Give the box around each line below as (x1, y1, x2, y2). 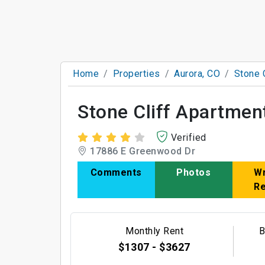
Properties (112, 68, 160, 79)
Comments (90, 167, 142, 178)
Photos (176, 167, 211, 178)
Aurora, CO (174, 68, 220, 79)
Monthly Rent (125, 225, 184, 237)
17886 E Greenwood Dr (87, 146, 195, 157)
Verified (170, 132, 206, 143)
